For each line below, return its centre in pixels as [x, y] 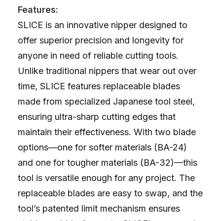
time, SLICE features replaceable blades [99, 86]
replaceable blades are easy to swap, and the [110, 193]
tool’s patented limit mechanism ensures [99, 208]
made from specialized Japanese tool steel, [106, 101]
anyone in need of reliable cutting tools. [98, 55]
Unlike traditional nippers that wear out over [107, 71]
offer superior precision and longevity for [101, 40]
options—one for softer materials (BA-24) [102, 147]
